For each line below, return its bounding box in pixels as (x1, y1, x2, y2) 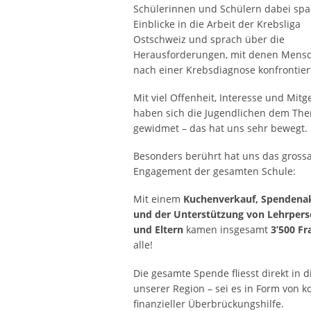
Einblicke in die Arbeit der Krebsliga (133, 17, 301, 31)
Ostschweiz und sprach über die (133, 33, 285, 47)
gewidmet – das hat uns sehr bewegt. (133, 121, 308, 135)
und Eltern (133, 223, 183, 237)
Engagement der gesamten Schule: (133, 165, 296, 178)
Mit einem (133, 192, 183, 206)
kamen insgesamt (183, 223, 271, 237)
